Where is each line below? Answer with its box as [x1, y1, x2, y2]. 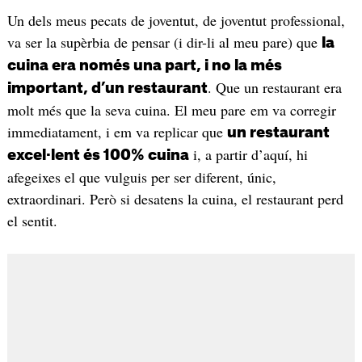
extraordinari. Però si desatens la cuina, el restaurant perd [6, 189, 343, 209]
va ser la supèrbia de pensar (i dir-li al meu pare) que [6, 32, 322, 53]
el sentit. [6, 211, 57, 231]
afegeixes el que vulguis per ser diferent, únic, [6, 167, 276, 187]
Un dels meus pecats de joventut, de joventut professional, [6, 11, 345, 31]
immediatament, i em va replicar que [6, 122, 227, 142]
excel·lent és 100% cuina [6, 148, 189, 163]
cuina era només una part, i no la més [6, 58, 282, 74]
